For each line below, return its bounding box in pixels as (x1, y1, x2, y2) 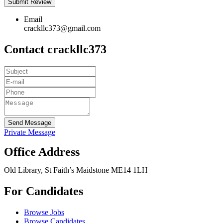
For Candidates (4, 185, 83, 198)
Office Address (4, 145, 80, 159)
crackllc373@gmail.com (24, 24, 101, 33)
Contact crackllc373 (4, 43, 107, 56)
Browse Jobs (24, 208, 64, 217)
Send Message (8, 119, 51, 127)
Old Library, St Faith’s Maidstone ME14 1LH (4, 166, 148, 175)
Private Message (4, 128, 55, 137)
